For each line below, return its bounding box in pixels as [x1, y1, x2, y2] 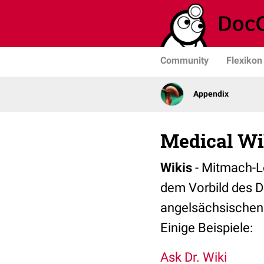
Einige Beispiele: [160, 220, 253, 235]
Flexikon [226, 55, 262, 66]
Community [160, 55, 209, 66]
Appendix [193, 89, 229, 99]
